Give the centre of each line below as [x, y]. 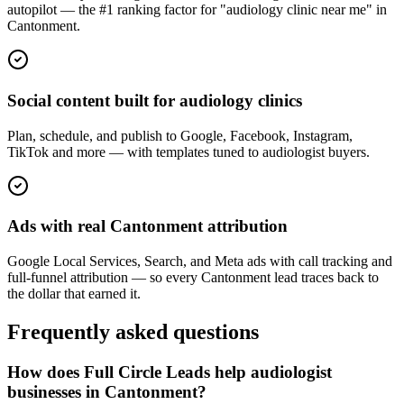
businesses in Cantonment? [107, 391]
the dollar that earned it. [74, 293]
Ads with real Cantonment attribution [147, 226]
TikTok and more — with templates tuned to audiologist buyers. [188, 151]
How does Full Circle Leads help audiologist [170, 372]
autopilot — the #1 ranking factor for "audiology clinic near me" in [197, 10]
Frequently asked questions [133, 331]
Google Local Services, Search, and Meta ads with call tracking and [200, 261]
